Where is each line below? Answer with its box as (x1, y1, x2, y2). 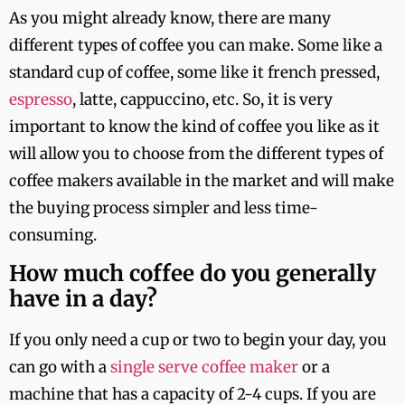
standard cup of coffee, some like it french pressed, (9, 61, 380, 82)
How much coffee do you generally (9, 259, 376, 288)
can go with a (9, 357, 110, 378)
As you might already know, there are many (9, 7, 331, 28)
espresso (9, 89, 72, 109)
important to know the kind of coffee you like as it (9, 116, 380, 137)
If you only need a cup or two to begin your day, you (9, 330, 387, 351)
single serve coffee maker (110, 357, 298, 378)
